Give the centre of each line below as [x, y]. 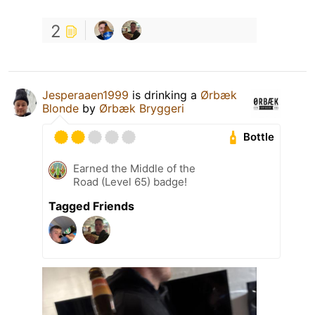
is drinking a [165, 95]
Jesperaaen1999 [85, 95]
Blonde [60, 108]
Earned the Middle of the [134, 168]
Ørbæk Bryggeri [142, 108]
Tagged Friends [91, 206]
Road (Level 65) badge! [130, 181]
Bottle [259, 137]
